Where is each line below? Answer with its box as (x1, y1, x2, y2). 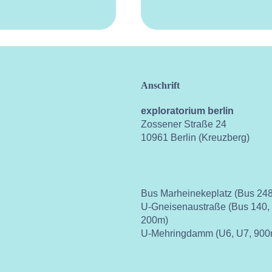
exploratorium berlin (140, 105, 234, 116)
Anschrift (140, 80, 180, 90)
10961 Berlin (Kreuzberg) (140, 132, 250, 143)
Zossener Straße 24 (140, 118, 226, 129)
